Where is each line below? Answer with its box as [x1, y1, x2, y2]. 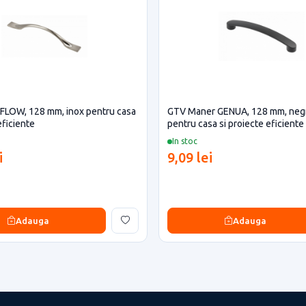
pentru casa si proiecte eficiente [167, 118, 304, 129]
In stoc [172, 137, 197, 145]
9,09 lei [167, 150, 212, 165]
